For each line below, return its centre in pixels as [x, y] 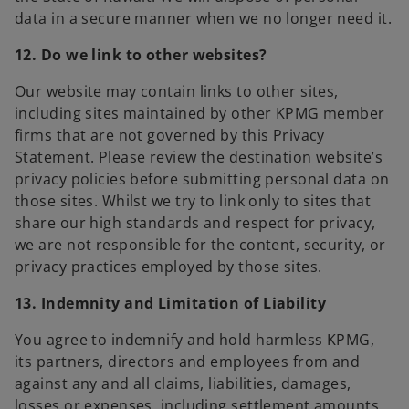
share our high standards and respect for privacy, [195, 223]
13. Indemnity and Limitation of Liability [171, 304]
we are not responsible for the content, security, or [200, 245]
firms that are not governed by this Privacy [170, 136]
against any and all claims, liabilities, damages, [183, 384]
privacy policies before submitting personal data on [202, 179]
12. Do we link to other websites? [141, 55]
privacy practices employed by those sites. [168, 267]
